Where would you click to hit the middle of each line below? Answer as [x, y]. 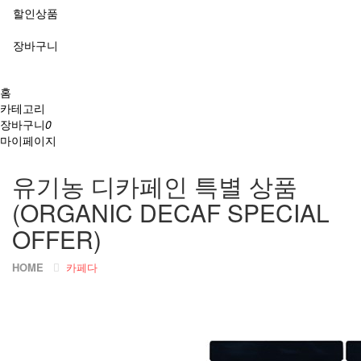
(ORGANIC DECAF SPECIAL [171, 212]
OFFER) [57, 239]
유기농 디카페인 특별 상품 [155, 186]
